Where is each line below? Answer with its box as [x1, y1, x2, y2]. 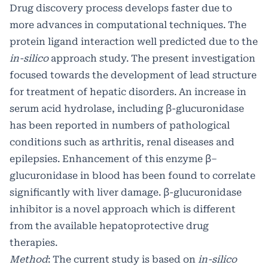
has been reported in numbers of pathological [10, 120, 230, 132]
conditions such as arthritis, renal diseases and [10, 136, 234, 148]
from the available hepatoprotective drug [10, 220, 209, 232]
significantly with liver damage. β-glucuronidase [10, 187, 242, 199]
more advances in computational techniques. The [10, 19, 246, 31]
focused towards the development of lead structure [10, 69, 257, 81]
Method [10, 254, 48, 266]
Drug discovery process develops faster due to [10, 2, 232, 14]
